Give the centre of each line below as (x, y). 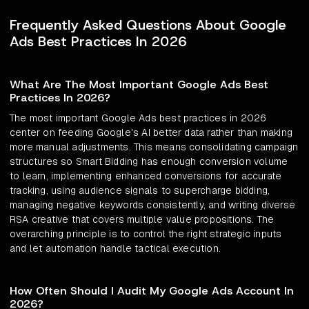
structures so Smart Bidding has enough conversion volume (149, 162)
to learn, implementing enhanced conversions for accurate (146, 176)
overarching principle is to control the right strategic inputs (146, 234)
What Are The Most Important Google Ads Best (139, 85)
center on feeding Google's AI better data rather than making (151, 133)
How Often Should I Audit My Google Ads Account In (152, 291)
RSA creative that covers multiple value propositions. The (142, 220)
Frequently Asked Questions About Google (148, 25)
